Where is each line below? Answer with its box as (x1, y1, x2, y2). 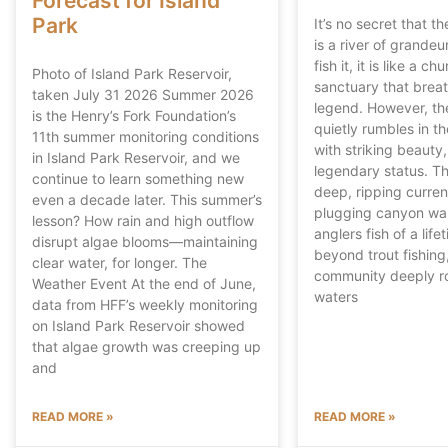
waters (314, 287, 358, 305)
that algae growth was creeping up (32, 337, 261, 355)
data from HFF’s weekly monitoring (32, 295, 258, 313)
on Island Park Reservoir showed (32, 316, 245, 334)
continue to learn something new (32, 169, 244, 187)
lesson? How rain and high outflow (32, 211, 254, 229)
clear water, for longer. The (32, 253, 207, 271)
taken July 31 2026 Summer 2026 (32, 85, 254, 103)
